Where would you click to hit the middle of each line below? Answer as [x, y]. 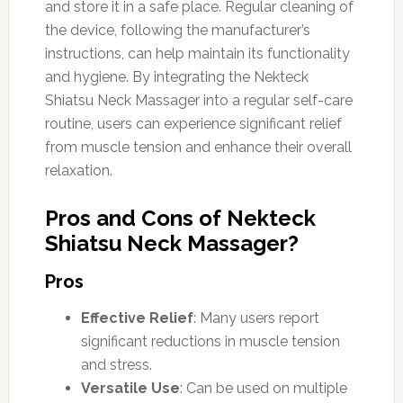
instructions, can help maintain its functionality [197, 53]
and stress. [116, 364]
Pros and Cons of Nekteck [180, 218]
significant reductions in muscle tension [210, 341]
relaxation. [78, 170]
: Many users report [256, 318]
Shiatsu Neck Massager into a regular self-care [198, 100]
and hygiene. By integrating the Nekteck [176, 76]
